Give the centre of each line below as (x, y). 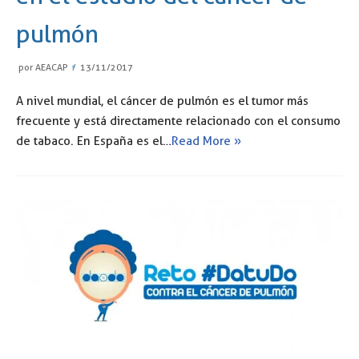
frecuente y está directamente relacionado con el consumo (178, 121)
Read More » (206, 141)
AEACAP (52, 67)
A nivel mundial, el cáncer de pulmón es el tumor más (162, 101)
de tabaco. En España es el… (94, 141)
